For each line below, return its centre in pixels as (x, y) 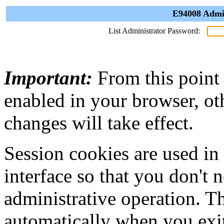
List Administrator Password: (154, 31)
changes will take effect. (99, 123)
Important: (48, 78)
